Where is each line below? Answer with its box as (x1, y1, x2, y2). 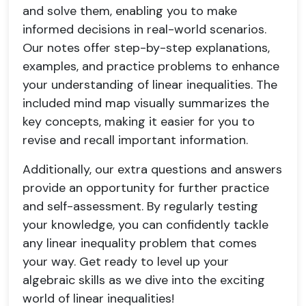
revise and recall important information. (23, 132, 248, 148)
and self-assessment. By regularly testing (23, 198, 258, 214)
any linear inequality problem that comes (23, 235, 257, 251)
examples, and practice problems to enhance (23, 58, 279, 74)
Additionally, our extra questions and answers (23, 161, 282, 178)
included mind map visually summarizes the (23, 95, 269, 111)
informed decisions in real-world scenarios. (23, 21, 266, 38)
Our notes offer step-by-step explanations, (23, 40, 270, 56)
